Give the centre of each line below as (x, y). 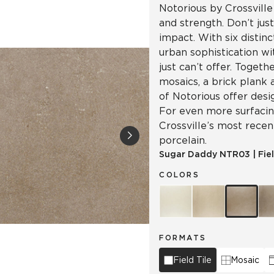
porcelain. (183, 140)
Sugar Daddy (188, 154)
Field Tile (192, 260)
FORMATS (183, 238)
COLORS (179, 175)
